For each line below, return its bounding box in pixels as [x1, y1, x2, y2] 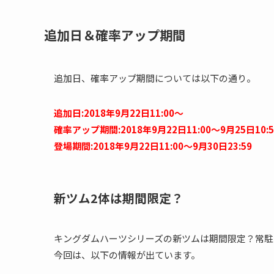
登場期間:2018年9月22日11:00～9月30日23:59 [54, 139, 252, 152]
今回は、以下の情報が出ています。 [54, 248, 200, 262]
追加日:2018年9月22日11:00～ [54, 106, 183, 119]
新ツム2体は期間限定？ [54, 189, 183, 207]
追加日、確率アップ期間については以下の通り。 [54, 71, 256, 84]
